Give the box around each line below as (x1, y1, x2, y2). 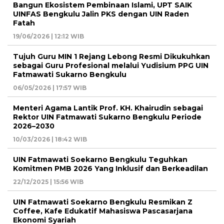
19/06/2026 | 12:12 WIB (13, 32, 84, 40)
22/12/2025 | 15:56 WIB (13, 178, 83, 186)
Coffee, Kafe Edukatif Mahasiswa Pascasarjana (13, 206, 192, 216)
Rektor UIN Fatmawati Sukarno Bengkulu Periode (13, 112, 201, 122)
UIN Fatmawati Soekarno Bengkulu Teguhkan (13, 155, 187, 164)
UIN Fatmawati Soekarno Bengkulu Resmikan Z (13, 197, 192, 207)
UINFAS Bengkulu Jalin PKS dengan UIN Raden (13, 9, 189, 19)
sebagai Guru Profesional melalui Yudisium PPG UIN (13, 61, 208, 70)
